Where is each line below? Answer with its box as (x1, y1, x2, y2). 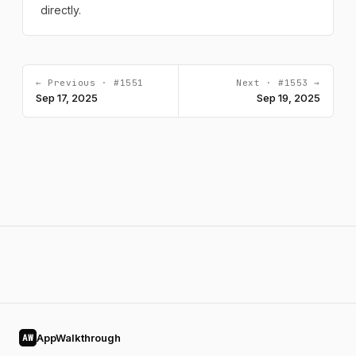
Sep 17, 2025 (36, 91, 98, 104)
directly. (41, 3, 81, 17)
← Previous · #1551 (36, 77, 144, 88)
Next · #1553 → (236, 77, 320, 88)
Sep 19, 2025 (257, 91, 320, 104)
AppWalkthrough (37, 331, 121, 344)
